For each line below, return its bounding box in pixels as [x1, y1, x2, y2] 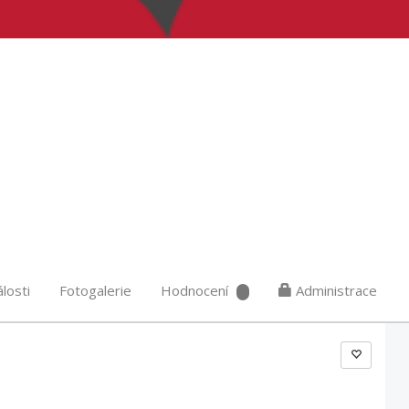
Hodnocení [161, 281, 228, 299]
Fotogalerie [59, 281, 131, 299]
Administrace [292, 281, 377, 299]
